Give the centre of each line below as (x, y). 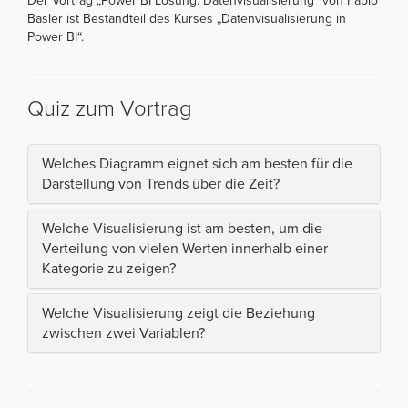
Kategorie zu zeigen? (109, 268)
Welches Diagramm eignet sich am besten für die (197, 163)
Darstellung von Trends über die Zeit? (161, 184)
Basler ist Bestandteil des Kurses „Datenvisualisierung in (187, 18)
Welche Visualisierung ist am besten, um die (182, 228)
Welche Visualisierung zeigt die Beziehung (178, 313)
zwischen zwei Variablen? (123, 333)
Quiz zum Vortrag (110, 108)
